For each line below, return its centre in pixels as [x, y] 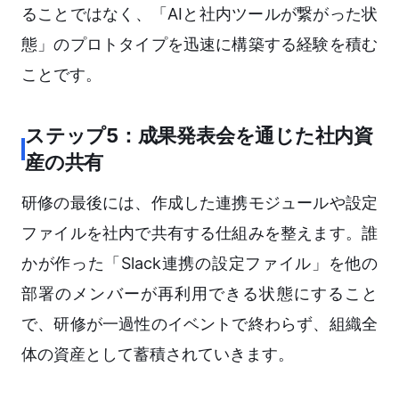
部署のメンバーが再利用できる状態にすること [199, 294]
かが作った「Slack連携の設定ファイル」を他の [199, 264]
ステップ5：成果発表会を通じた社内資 [199, 136]
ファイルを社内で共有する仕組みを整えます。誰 [199, 233]
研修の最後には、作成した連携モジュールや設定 [199, 203]
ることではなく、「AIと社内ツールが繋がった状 [199, 14]
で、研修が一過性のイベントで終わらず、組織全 [199, 324]
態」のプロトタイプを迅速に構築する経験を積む [199, 45]
